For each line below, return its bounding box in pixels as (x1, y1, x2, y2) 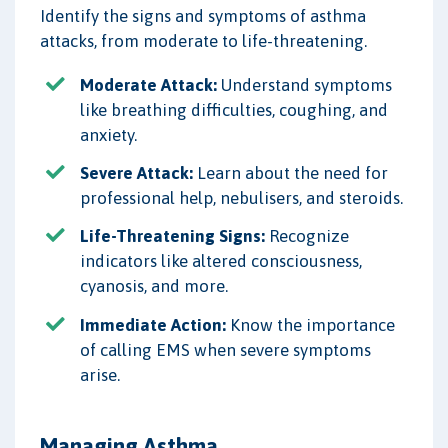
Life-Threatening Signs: (80, 226, 265, 247)
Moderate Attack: (80, 75, 217, 96)
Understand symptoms (217, 75, 392, 96)
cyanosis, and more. (80, 276, 228, 297)
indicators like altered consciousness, (80, 251, 362, 272)
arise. (80, 364, 120, 385)
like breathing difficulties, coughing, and (80, 100, 388, 121)
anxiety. (80, 125, 137, 146)
